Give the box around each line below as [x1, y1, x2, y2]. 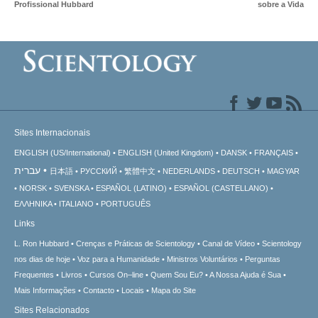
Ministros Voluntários [167, 254, 238, 263]
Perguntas [245, 254, 280, 263]
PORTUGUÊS [101, 199, 150, 208]
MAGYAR [267, 166, 300, 175]
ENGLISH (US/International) [14, 148, 111, 157]
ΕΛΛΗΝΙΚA [14, 199, 52, 208]
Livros [61, 270, 82, 279]
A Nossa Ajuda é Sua [209, 270, 281, 279]
